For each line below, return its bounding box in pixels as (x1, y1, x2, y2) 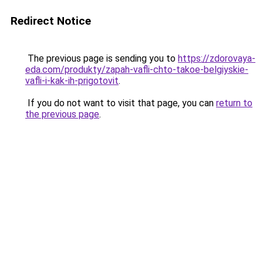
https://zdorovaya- (178, 53, 255, 64)
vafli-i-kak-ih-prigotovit (25, 75, 119, 86)
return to (216, 97, 252, 109)
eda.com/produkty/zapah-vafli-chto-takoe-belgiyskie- (25, 64, 248, 75)
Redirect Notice (11, 14, 91, 28)
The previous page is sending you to (25, 53, 178, 64)
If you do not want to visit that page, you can (25, 97, 216, 109)
